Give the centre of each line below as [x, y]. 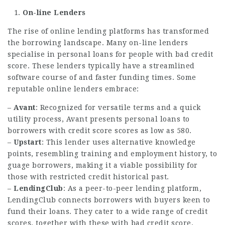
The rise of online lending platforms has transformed [108, 31]
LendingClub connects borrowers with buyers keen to [109, 200]
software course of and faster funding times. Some [102, 77]
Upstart [28, 142]
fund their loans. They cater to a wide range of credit [107, 211]
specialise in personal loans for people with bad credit [110, 54]
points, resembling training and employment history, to [112, 153]
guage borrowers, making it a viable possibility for [103, 165]
